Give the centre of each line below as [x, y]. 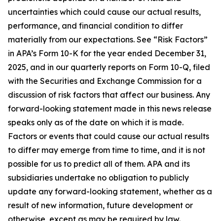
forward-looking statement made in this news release [110, 109]
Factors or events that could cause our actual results [109, 136]
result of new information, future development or [100, 205]
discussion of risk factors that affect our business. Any [109, 95]
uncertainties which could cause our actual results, [104, 12]
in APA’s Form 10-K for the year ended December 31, [107, 53]
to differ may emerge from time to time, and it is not [107, 150]
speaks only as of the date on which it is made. [96, 122]
